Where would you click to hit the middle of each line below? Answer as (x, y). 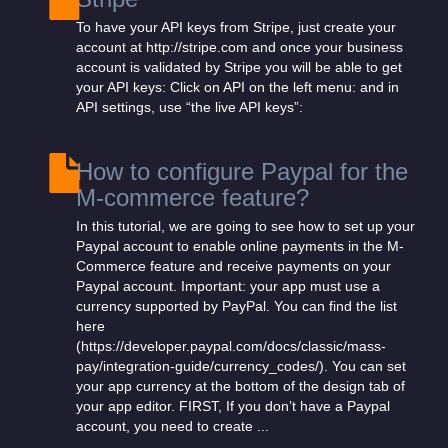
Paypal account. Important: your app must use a (228, 286)
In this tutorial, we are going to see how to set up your (245, 226)
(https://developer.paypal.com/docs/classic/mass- (231, 346)
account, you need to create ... (172, 426)
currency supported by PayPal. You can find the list (236, 306)
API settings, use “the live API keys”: (189, 107)
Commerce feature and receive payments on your (233, 266)
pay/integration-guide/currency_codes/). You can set (241, 366)
